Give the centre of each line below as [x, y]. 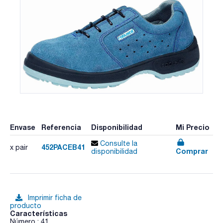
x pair [19, 147]
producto [26, 206]
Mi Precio [192, 127]
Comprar [192, 151]
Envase [23, 127]
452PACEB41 [63, 147]
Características [39, 214]
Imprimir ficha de [55, 198]
